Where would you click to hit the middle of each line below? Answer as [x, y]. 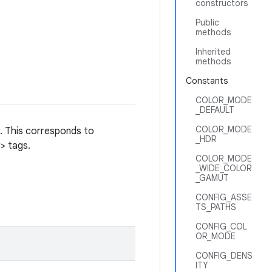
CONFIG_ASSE [224, 197]
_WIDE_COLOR [223, 168]
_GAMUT [212, 178]
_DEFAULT [215, 110]
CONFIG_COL [221, 226]
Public [207, 22]
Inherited [213, 52]
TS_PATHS [216, 207]
